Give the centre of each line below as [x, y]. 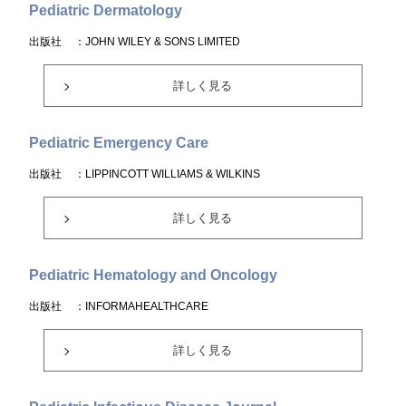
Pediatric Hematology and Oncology [154, 275]
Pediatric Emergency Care [119, 143]
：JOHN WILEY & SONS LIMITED [158, 42]
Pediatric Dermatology [106, 10]
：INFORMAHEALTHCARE [142, 306]
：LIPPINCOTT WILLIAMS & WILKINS [168, 174]
